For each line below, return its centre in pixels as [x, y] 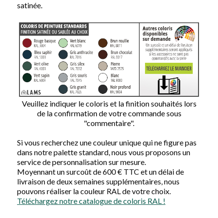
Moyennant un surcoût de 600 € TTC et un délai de [100, 171]
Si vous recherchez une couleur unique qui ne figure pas [107, 142]
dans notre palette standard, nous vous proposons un [104, 152]
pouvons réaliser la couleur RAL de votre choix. [94, 191]
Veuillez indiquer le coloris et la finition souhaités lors [109, 103]
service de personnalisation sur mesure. [82, 162]
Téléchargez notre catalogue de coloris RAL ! [91, 200]
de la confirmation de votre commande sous [109, 113]
